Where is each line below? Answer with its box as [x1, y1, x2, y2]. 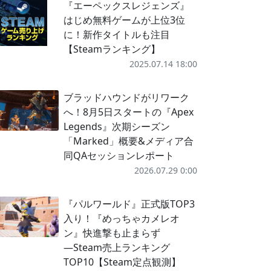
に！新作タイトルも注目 [63, 28, 170, 41]
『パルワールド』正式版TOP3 [63, 197, 195, 211]
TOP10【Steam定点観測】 [63, 255, 181, 269]
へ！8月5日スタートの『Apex [63, 105, 194, 119]
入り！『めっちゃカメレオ [63, 212, 180, 225]
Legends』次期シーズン [63, 120, 170, 133]
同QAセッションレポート [63, 149, 174, 162]
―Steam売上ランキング [63, 241, 170, 254]
